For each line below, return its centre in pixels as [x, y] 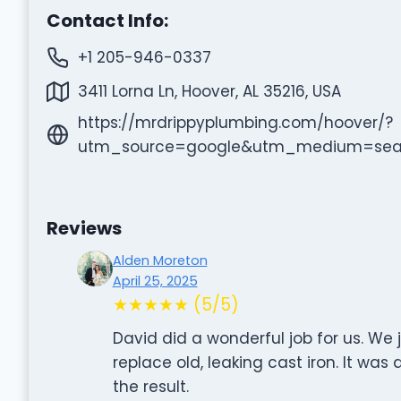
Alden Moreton [160, 260]
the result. [150, 386]
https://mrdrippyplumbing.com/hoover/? [235, 122]
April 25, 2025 [155, 281]
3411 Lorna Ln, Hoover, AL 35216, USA [209, 91]
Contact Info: [107, 20]
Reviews [84, 228]
